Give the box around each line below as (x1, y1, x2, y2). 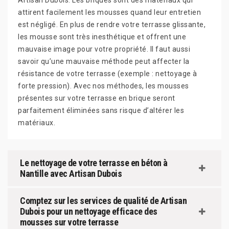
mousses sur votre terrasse (20, 217, 118, 227)
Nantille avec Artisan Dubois (20, 168, 122, 179)
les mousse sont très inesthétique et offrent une (18, 33, 186, 41)
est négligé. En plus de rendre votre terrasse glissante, (18, 20, 205, 29)
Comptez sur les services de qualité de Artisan (20, 195, 187, 206)
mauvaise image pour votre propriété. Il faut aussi (18, 45, 190, 53)
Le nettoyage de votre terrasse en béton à (20, 157, 168, 168)
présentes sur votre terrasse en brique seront (18, 94, 175, 102)
